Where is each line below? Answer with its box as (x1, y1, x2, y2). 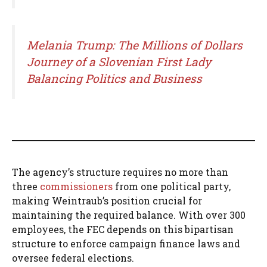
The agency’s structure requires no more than (12, 166, 228, 179)
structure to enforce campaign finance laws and (12, 237, 240, 250)
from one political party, (113, 180, 231, 193)
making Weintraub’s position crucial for (12, 194, 202, 207)
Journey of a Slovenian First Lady (27, 54, 211, 70)
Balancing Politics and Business (27, 71, 202, 86)
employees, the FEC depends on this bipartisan (12, 223, 234, 236)
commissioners (38, 180, 113, 193)
